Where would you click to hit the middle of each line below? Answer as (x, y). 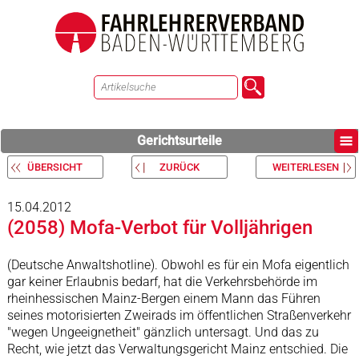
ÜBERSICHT (55, 167)
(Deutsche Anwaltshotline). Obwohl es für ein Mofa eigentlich (178, 265)
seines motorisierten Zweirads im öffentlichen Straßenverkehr (179, 315)
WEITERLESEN (305, 167)
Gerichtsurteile (179, 141)
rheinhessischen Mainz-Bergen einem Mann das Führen (163, 298)
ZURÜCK (179, 167)
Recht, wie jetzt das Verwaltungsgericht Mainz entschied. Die (177, 349)
